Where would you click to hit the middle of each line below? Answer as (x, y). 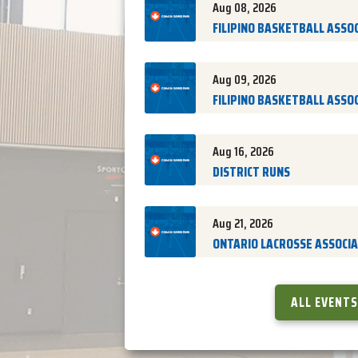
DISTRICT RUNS (251, 172)
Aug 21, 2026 (243, 223)
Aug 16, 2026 (243, 151)
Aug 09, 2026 (245, 80)
